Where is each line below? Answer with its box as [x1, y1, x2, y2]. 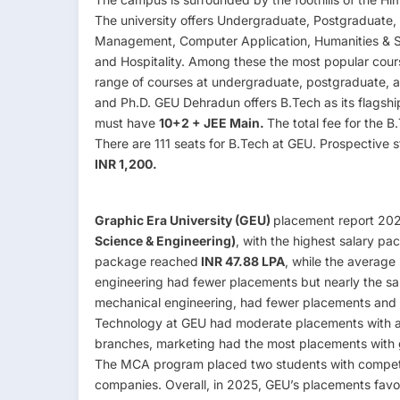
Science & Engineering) [95, 232, 236, 248]
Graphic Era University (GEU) [95, 212, 273, 228]
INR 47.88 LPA [198, 253, 285, 269]
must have [95, 114, 159, 130]
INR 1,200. [95, 155, 157, 171]
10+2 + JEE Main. [159, 114, 267, 130]
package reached [95, 253, 198, 269]
